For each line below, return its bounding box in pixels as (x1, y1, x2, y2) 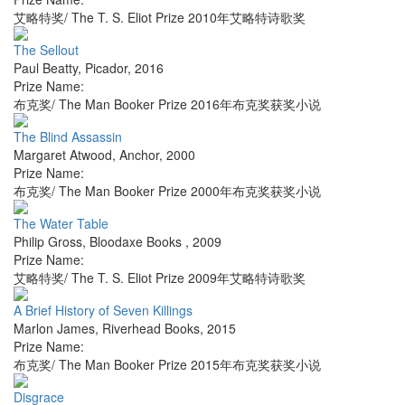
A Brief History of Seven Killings (14, 301, 193, 320)
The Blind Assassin (14, 127, 122, 146)
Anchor (119, 146, 159, 165)
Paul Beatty (14, 59, 78, 78)
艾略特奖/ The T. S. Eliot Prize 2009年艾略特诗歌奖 (14, 268, 306, 287)
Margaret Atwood (14, 146, 112, 165)
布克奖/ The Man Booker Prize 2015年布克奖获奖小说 (14, 355, 321, 374)
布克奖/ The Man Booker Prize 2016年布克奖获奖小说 (14, 95, 321, 114)
